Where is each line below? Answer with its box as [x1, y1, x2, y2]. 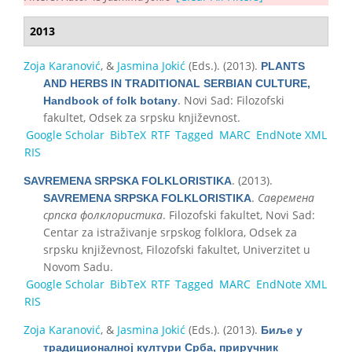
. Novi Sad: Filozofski [178, 92, 284, 108]
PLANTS [261, 59, 305, 72]
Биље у [261, 323, 302, 336]
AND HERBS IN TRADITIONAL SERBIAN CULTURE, [43, 76, 310, 90]
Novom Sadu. [43, 258, 113, 274]
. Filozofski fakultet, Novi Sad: [163, 207, 315, 222]
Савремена [258, 189, 314, 205]
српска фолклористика [43, 207, 163, 222]
